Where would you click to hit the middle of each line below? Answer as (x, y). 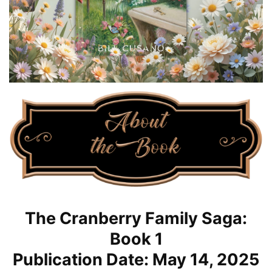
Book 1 (136, 239)
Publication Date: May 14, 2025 (136, 259)
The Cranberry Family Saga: (136, 218)
